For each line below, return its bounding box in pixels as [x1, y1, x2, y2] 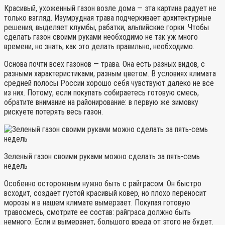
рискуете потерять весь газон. [4, 107, 103, 117]
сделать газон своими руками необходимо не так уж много [4, 32, 198, 42]
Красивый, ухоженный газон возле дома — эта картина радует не [4, 4, 216, 14]
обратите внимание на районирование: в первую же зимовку [4, 97, 198, 107]
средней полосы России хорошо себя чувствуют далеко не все [4, 78, 214, 88]
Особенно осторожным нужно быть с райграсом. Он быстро [4, 179, 201, 189]
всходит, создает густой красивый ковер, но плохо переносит [4, 188, 206, 198]
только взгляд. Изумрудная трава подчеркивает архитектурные [4, 13, 211, 23]
